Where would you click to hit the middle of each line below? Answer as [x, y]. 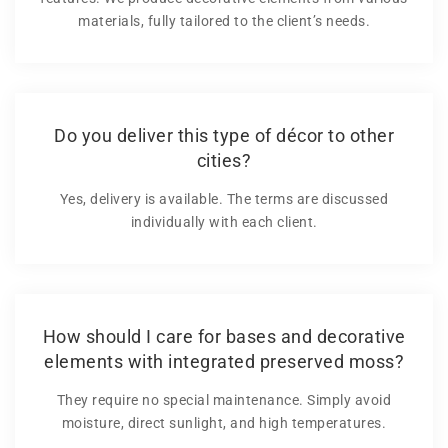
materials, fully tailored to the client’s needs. [224, 20]
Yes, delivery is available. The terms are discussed [224, 198]
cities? [224, 160]
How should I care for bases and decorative [224, 336]
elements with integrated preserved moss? [224, 361]
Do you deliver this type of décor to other [224, 135]
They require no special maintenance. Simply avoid [224, 399]
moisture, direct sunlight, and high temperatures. [224, 422]
